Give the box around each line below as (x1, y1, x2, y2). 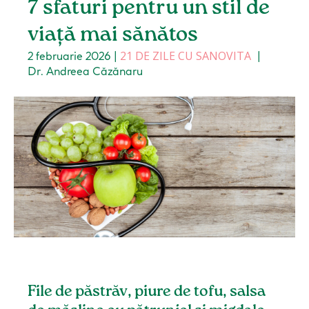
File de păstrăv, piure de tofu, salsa (28, 284, 266, 300)
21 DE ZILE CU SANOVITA (120, 48, 252, 64)
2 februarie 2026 (28, 49, 112, 63)
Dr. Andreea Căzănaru (28, 64, 143, 79)
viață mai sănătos (28, 25, 199, 46)
